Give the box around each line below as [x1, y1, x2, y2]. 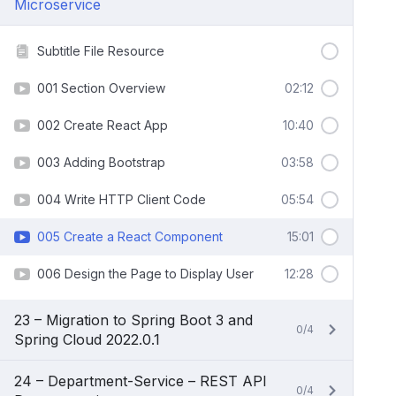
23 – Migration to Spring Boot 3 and [14, 311, 253, 329]
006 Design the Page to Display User [37, 266, 254, 281]
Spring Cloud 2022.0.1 [14, 331, 160, 348]
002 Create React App [37, 118, 168, 133]
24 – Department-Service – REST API [14, 372, 267, 390]
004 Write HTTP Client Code [37, 192, 206, 207]
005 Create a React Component [37, 229, 223, 244]
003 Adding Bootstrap [37, 155, 165, 170]
